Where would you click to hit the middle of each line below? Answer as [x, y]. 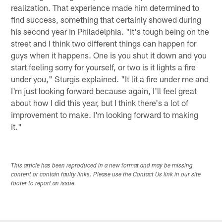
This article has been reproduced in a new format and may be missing [102, 166]
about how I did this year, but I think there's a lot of [100, 103]
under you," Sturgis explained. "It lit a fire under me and [110, 79]
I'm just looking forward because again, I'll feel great [104, 91]
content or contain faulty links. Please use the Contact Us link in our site [106, 175]
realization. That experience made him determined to [105, 8]
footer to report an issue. [44, 184]
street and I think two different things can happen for [104, 43]
